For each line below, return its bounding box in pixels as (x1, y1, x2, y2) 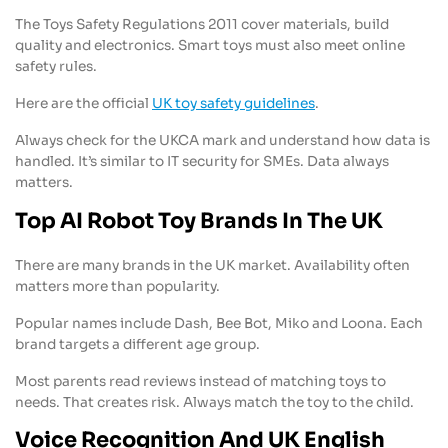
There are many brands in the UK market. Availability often (15, 256, 410, 274)
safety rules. (15, 58, 97, 76)
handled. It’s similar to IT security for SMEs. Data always (15, 153, 389, 171)
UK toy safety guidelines (152, 95, 315, 113)
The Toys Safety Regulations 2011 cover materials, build (15, 16, 389, 34)
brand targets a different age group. (15, 335, 260, 353)
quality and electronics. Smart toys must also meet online (15, 37, 405, 55)
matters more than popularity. (15, 277, 220, 295)
